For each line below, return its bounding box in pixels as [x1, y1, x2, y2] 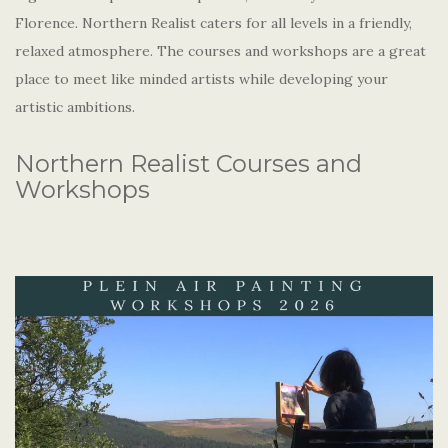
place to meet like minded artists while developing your [15, 70, 388, 89]
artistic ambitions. [15, 98, 135, 117]
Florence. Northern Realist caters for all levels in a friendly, [15, 14, 412, 33]
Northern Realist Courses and [15, 149, 362, 179]
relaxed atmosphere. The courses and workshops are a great [15, 42, 426, 61]
